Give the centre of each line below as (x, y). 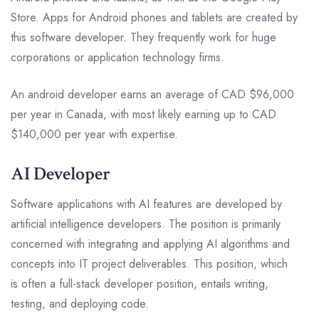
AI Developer (61, 173)
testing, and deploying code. (80, 303)
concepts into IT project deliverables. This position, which (149, 263)
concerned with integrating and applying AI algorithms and (150, 244)
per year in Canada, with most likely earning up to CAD (143, 114)
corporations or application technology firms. (117, 57)
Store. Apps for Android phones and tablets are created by (154, 17)
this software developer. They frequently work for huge (143, 37)
